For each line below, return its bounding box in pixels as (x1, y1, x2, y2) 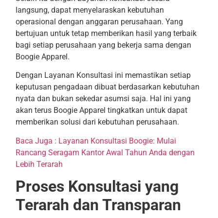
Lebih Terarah (15, 159, 63, 169)
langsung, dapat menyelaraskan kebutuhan (15, 5, 164, 15)
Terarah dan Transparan (15, 195, 181, 214)
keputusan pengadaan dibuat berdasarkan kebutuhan (15, 82, 200, 92)
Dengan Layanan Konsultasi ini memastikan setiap (15, 71, 191, 80)
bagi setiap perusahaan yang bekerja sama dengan (15, 40, 191, 50)
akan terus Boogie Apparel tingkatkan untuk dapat (15, 106, 187, 115)
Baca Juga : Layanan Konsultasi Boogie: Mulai (15, 136, 176, 145)
